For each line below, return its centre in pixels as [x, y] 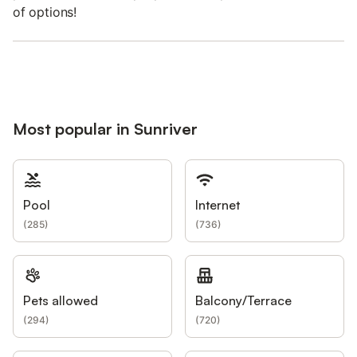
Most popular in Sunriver [105, 129]
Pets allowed [61, 300]
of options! [45, 12]
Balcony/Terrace [243, 300]
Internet [218, 205]
